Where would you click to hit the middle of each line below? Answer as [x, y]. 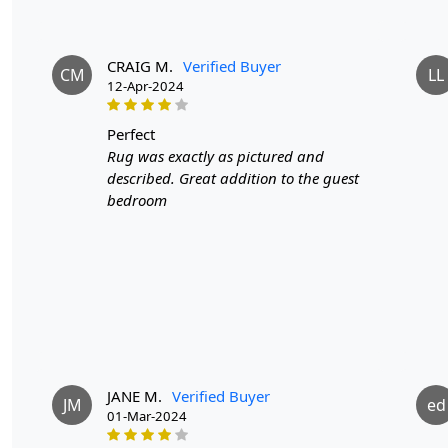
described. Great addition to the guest [233, 177]
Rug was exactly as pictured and [215, 155]
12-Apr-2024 [145, 85]
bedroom [137, 199]
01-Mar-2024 [147, 415]
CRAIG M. [140, 65]
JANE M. [134, 395]
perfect [135, 133]
